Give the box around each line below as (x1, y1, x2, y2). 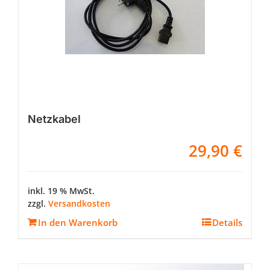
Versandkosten (48, 198, 110, 210)
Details (212, 216, 242, 229)
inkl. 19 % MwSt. (28, 185, 95, 197)
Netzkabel (28, 113, 81, 126)
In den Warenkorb (38, 216, 118, 229)
